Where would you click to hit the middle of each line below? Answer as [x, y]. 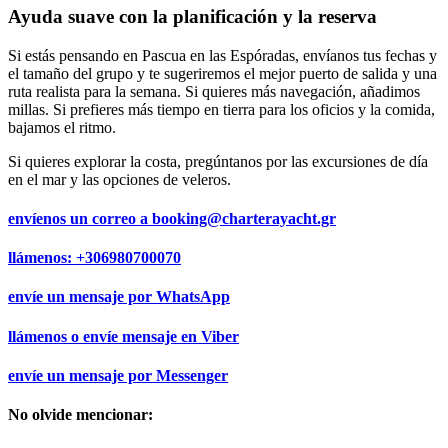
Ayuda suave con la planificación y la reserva [192, 16]
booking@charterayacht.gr [244, 218]
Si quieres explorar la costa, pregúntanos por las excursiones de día [218, 161]
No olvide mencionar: [80, 415]
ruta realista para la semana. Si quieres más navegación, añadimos [214, 91]
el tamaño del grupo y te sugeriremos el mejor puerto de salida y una [222, 73]
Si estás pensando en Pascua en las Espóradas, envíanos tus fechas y [222, 55]
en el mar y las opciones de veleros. [119, 179]
